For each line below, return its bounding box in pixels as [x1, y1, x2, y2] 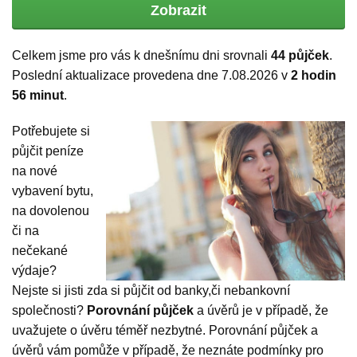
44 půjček [271, 49, 329, 63]
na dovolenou [12, 204, 89, 218]
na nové [12, 164, 57, 178]
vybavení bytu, [12, 184, 93, 198]
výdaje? [12, 264, 57, 278]
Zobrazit [151, 2, 206, 19]
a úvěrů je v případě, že [194, 304, 328, 318]
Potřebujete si [12, 124, 90, 139]
